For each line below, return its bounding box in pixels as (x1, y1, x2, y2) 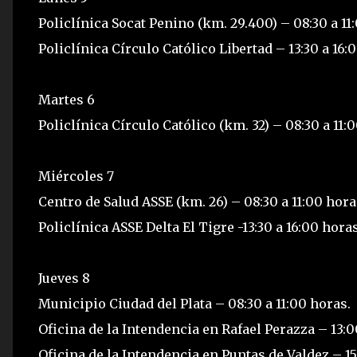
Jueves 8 (38, 270, 90, 286)
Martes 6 (38, 92, 95, 108)
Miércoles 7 (38, 168, 114, 184)
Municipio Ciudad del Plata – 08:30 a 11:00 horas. (38, 296, 351, 312)
